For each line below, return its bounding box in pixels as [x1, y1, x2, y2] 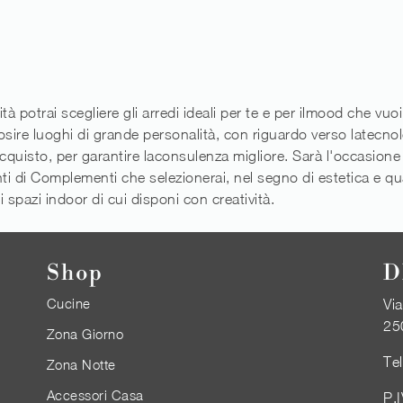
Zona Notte [46, 356, 116, 373]
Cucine [46, 295, 91, 312]
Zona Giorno [46, 326, 123, 343]
